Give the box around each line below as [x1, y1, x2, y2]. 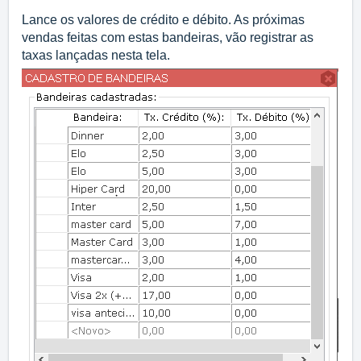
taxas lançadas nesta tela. [22, 48, 170, 63]
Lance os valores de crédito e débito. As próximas [22, 13, 305, 27]
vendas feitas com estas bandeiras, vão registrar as [22, 31, 313, 45]
